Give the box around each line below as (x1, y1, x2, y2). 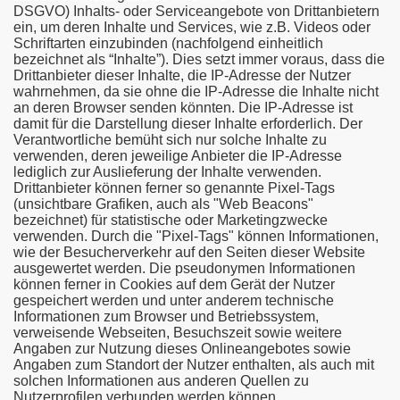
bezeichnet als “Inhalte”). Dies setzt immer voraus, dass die (13, 52, 385, 67)
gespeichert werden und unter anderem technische (13, 293, 334, 308)
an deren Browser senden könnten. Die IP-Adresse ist (13, 100, 353, 115)
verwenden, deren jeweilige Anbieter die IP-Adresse (13, 148, 342, 163)
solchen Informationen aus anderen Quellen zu (13, 373, 309, 388)
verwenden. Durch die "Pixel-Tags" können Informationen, (13, 229, 379, 244)
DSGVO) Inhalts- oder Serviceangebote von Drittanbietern (13, 4, 379, 19)
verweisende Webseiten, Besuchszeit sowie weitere (13, 325, 342, 340)
